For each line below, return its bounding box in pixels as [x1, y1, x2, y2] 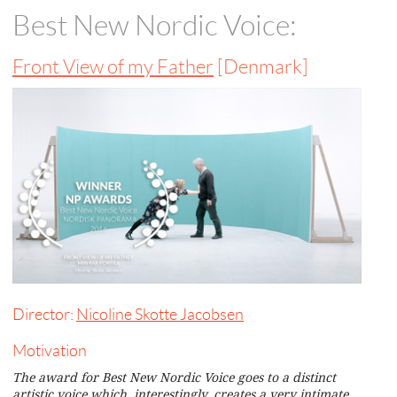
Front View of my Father [12, 56, 214, 79]
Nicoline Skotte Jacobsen [76, 306, 244, 324]
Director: [12, 306, 76, 324]
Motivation [12, 342, 87, 361]
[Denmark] [214, 56, 308, 79]
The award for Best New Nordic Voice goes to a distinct [12, 370, 336, 385]
